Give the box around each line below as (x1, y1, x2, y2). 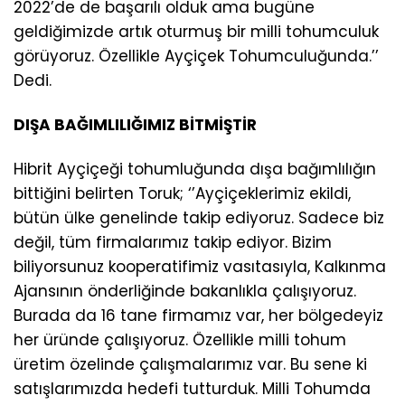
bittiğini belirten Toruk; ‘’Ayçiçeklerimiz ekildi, (14, 183, 351, 205)
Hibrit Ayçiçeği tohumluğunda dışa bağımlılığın (14, 158, 376, 181)
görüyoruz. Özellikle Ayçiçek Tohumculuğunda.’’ (14, 45, 379, 68)
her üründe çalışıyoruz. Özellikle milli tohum (14, 329, 346, 352)
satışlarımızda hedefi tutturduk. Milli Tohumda (14, 378, 371, 400)
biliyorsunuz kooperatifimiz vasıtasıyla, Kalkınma (14, 256, 386, 278)
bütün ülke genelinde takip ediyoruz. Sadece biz (14, 207, 384, 230)
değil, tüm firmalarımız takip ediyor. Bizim (14, 231, 332, 254)
